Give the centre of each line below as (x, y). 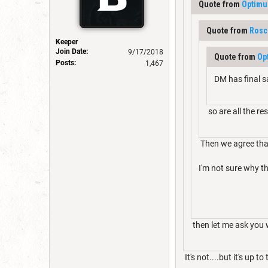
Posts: (66, 63)
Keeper (67, 42)
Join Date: (72, 51)
